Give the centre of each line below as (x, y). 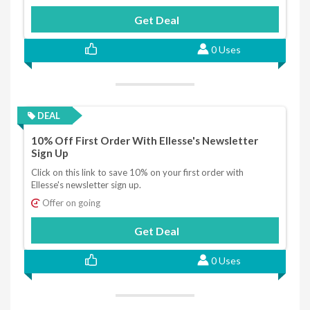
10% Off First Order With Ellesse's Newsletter (145, 140)
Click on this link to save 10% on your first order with (137, 173)
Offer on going (70, 203)
